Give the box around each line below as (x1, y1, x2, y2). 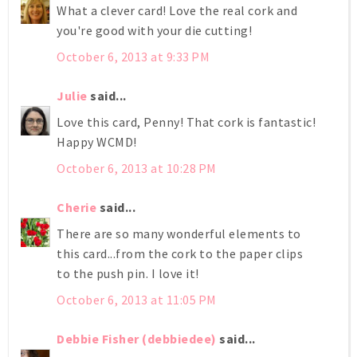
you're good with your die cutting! (57, 22, 252, 38)
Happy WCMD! (57, 133, 137, 150)
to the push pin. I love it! (57, 265, 199, 281)
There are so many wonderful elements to (57, 225, 301, 241)
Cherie (57, 198, 96, 215)
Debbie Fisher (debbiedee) (57, 330, 217, 347)
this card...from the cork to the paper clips (57, 245, 303, 261)
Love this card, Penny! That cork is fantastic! (57, 113, 316, 130)
